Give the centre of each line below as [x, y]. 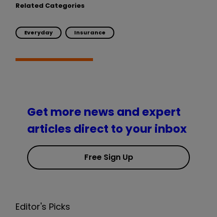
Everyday [39, 32]
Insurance [90, 32]
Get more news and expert [104, 112]
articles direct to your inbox [107, 129]
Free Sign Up [108, 157]
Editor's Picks [43, 207]
